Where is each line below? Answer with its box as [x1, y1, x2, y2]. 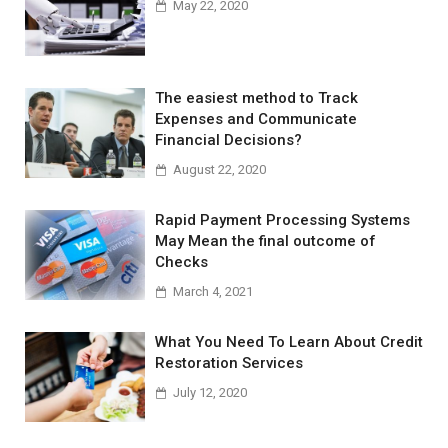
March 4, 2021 [173, 283, 253, 299]
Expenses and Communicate [155, 109, 357, 128]
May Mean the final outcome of [155, 231, 376, 250]
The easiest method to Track [155, 88, 358, 107]
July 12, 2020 [173, 384, 247, 400]
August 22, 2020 [173, 161, 266, 177]
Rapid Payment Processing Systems [155, 210, 410, 229]
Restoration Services [155, 353, 303, 372]
